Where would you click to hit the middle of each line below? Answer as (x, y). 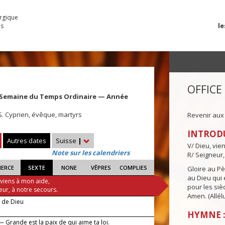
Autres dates (27, 141)
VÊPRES (101, 168)
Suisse (67, 141)
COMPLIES (133, 168)
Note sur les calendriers (91, 153)
